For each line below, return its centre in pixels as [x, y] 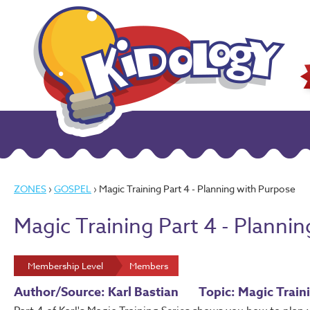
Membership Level [65, 266]
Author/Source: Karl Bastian [96, 292]
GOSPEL [73, 189]
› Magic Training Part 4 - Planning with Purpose [193, 189]
